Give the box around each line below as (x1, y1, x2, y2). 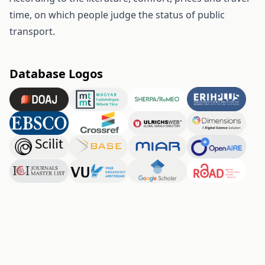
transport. (9, 25, 55, 38)
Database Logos (9, 66, 103, 82)
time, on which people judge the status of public (9, 8, 225, 22)
